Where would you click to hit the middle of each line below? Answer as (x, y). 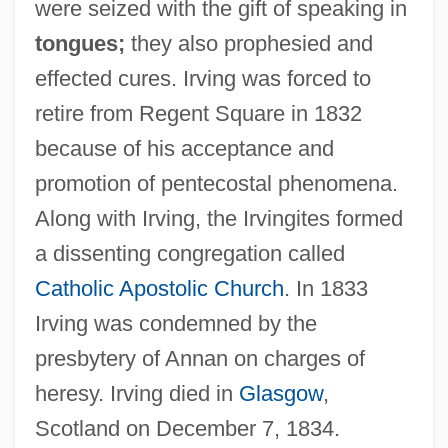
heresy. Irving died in (136, 393)
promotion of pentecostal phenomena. (216, 183)
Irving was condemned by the (175, 323)
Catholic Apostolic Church (159, 288)
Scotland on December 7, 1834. (187, 428)
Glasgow (280, 393)
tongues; (79, 43)
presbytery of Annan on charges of (199, 358)
